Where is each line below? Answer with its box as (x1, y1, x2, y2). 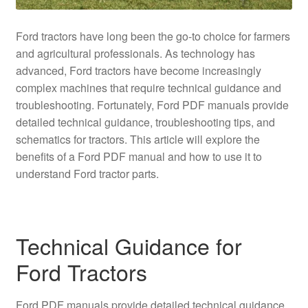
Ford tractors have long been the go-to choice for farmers (15, 27, 290, 44)
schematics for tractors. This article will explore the (15, 131, 260, 147)
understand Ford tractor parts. (15, 165, 159, 181)
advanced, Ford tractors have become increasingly (15, 62, 261, 78)
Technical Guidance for (15, 230, 242, 262)
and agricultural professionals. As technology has (15, 45, 255, 61)
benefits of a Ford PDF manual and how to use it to (15, 148, 262, 164)
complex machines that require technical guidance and (15, 79, 281, 96)
